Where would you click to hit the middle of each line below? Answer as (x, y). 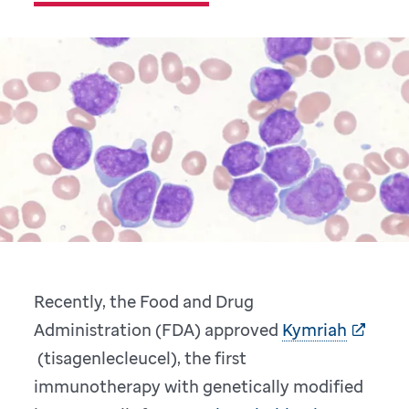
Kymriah (315, 330)
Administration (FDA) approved (158, 330)
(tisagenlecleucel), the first (141, 358)
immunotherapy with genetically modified (199, 387)
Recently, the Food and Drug (144, 302)
